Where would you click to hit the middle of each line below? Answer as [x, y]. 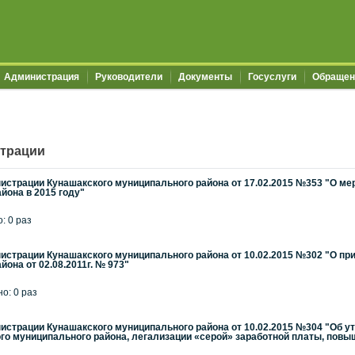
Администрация [42, 77]
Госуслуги [272, 77]
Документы [205, 77]
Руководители [129, 77]
